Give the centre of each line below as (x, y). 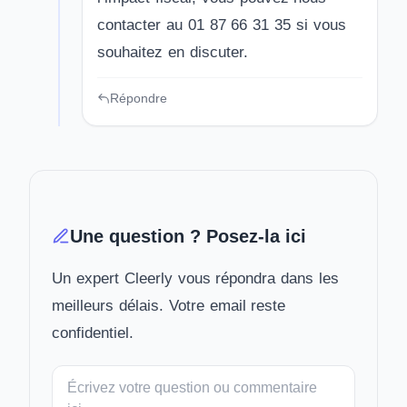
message (80, 397)
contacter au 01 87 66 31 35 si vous (222, 25)
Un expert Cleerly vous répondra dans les (196, 278)
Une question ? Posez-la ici (188, 236)
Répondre (139, 98)
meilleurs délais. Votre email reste (169, 306)
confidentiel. (93, 333)
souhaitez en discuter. (173, 52)
